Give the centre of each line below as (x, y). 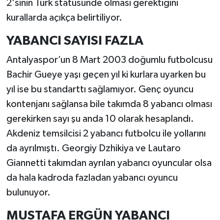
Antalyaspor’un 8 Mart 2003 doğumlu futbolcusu (109, 60)
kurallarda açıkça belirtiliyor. (64, 17)
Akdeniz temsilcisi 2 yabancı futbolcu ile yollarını (106, 134)
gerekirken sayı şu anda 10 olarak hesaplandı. (100, 119)
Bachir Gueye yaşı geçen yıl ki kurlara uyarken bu (106, 75)
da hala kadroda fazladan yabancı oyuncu (92, 178)
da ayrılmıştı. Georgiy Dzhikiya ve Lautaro (93, 149)
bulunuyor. (28, 193)
